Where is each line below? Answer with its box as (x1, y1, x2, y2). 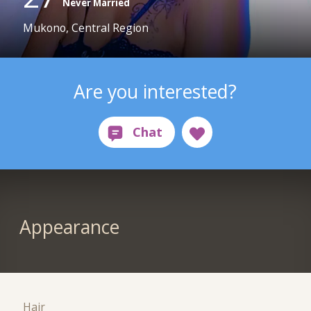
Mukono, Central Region (23, 20, 149, 36)
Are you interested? (74, 78, 237, 104)
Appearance (19, 215, 119, 240)
